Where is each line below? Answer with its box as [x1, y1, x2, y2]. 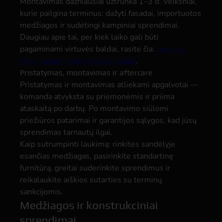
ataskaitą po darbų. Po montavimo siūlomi [20, 103, 168, 114]
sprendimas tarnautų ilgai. [20, 127, 112, 138]
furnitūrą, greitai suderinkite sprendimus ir [20, 163, 170, 173]
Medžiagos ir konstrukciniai [20, 198, 158, 212]
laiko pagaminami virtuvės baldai [20, 55, 136, 66]
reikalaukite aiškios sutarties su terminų [20, 174, 162, 185]
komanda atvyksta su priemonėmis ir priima [20, 91, 174, 102]
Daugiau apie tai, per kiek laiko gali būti [20, 32, 159, 43]
